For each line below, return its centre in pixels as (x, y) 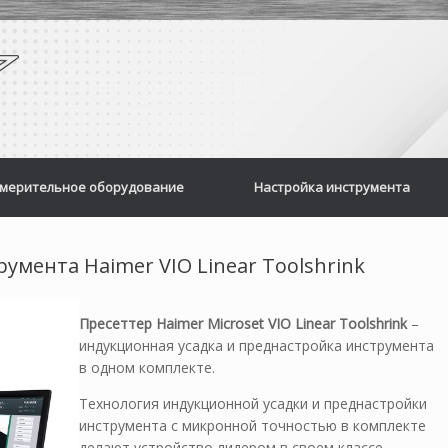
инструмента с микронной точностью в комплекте (252, 425)
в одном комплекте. (147, 367)
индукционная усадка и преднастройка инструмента (256, 345)
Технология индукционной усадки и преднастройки (253, 403)
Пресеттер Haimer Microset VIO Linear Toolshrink (243, 323)
